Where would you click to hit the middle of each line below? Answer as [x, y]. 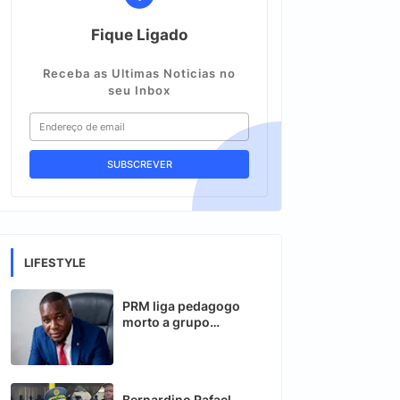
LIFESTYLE [55, 262]
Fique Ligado [139, 35]
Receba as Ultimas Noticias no [139, 73]
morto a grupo [166, 322]
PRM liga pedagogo [181, 306]
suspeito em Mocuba [186, 338]
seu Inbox [139, 90]
